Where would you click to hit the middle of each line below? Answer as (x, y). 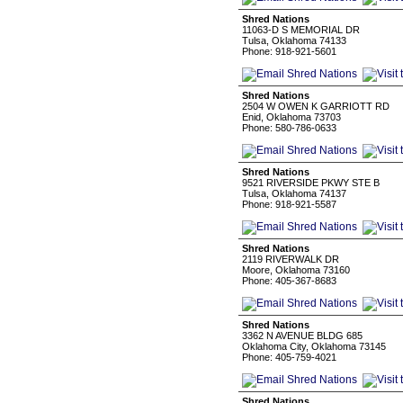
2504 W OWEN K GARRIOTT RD (316, 106)
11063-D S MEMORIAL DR (301, 30)
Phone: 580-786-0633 (289, 128)
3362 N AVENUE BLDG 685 (302, 336)
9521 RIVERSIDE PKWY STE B (311, 183)
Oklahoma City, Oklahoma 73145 (314, 346)
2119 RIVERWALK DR (291, 259)
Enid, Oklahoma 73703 (291, 117)
